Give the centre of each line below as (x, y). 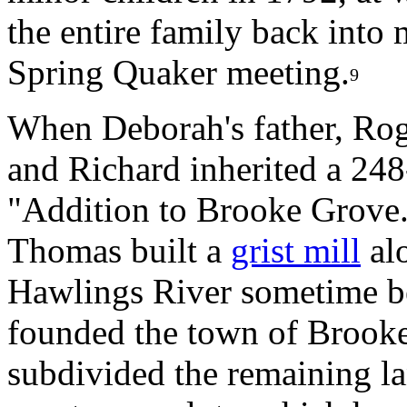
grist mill (296, 250)
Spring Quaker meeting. (179, 72)
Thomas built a (119, 250)
